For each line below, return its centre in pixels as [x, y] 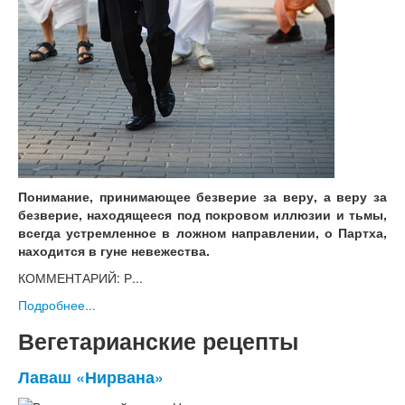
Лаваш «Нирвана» [91, 377]
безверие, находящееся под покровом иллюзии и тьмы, [202, 215]
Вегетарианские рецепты [158, 341]
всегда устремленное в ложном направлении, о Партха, [202, 233]
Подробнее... [57, 305]
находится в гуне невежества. [114, 251]
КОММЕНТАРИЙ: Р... [80, 278]
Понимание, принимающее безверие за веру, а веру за [202, 197]
